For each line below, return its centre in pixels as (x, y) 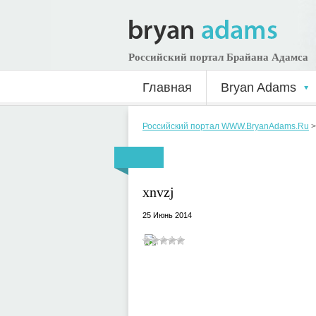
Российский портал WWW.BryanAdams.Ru (226, 126)
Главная (167, 87)
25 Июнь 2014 (167, 215)
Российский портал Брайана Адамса (218, 57)
